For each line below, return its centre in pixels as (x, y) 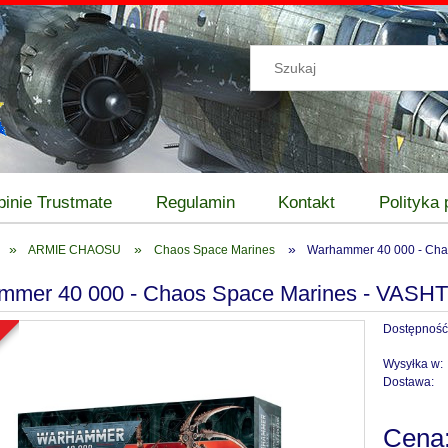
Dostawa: (409, 382)
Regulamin (195, 203)
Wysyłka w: (413, 364)
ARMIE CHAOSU (74, 250)
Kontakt (307, 203)
